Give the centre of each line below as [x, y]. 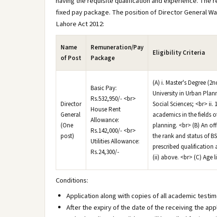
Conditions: [72, 180]
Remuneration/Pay [117, 47]
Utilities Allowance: [115, 141]
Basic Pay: [104, 88]
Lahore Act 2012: [80, 24]
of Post [71, 58]
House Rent [106, 109]
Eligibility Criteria [179, 53]
